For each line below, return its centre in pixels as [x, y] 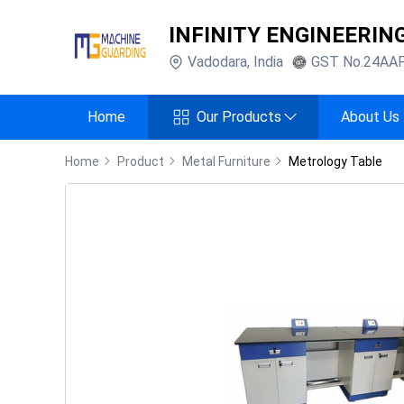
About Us [370, 117]
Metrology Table [335, 161]
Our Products [246, 117]
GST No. [337, 61]
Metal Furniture [226, 161]
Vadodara [217, 61]
